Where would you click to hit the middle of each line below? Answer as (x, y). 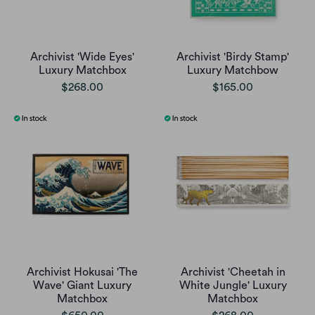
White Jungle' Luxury (233, 286)
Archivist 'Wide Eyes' (82, 57)
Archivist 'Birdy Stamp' (233, 57)
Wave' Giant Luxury (82, 286)
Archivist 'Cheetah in (233, 272)
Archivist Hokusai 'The (82, 272)
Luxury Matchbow (233, 71)
